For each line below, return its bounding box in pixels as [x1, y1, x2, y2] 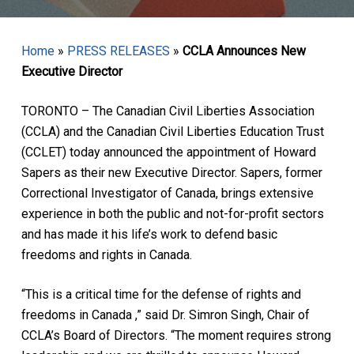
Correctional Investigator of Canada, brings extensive [21, 186, 314, 201]
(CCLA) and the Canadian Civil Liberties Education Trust [21, 124, 324, 139]
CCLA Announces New [182, 43, 306, 58]
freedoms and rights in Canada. [21, 247, 192, 262]
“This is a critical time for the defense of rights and [21, 287, 301, 302]
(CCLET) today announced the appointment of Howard [21, 145, 316, 160]
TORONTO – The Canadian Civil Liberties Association [21, 104, 314, 119]
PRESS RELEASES [66, 43, 170, 58]
